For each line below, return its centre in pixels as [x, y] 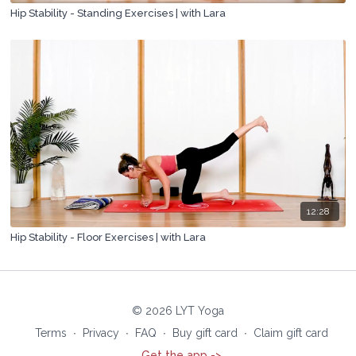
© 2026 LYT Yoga [178, 311]
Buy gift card [205, 333]
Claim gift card [290, 333]
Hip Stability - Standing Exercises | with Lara [118, 14]
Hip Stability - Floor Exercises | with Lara [108, 237]
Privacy [101, 333]
